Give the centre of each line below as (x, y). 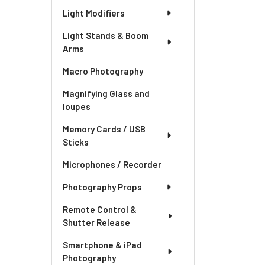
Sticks (76, 142)
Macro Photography (103, 71)
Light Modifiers (94, 13)
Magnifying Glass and (106, 93)
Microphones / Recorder (112, 164)
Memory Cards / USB (104, 129)
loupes (77, 106)
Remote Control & (100, 209)
